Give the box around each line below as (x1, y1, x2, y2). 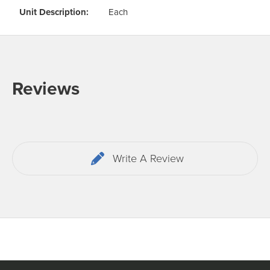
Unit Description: (19, 5, 89, 19)
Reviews (12, 75, 80, 102)
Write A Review (112, 151, 184, 166)
